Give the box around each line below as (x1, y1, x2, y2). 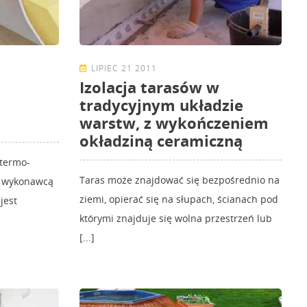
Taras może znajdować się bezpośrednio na (79, 173, 280, 187)
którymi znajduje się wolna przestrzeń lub (79, 212, 272, 225)
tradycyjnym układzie (79, 95, 243, 116)
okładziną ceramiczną (79, 130, 243, 151)
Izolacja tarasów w (79, 77, 219, 98)
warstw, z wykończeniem (79, 112, 269, 134)
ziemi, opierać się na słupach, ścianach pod (79, 193, 278, 206)
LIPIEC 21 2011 (91, 62, 157, 75)
